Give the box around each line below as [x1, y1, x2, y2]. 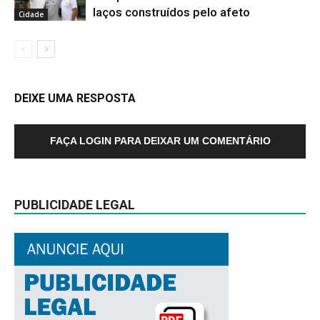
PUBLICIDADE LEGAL [14, 196, 135, 212]
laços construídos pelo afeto [93, 4, 250, 19]
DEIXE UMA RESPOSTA [14, 91, 136, 105]
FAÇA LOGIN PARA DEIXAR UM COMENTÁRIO [49, 134, 271, 146]
